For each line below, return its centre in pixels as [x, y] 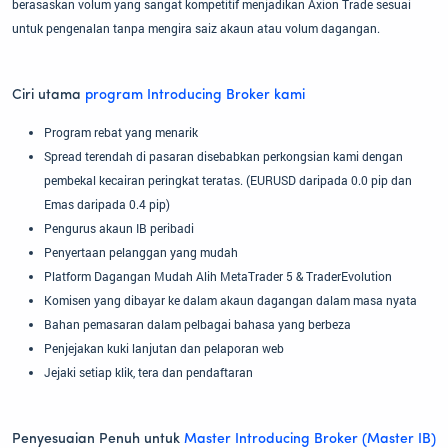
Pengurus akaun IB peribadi [119, 228]
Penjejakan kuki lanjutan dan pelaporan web [164, 348]
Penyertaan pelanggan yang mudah [141, 252]
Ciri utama [48, 96]
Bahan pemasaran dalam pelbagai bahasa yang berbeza [197, 324]
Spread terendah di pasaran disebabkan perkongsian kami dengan [223, 156]
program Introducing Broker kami [195, 96]
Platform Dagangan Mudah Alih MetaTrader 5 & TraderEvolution [218, 276]
